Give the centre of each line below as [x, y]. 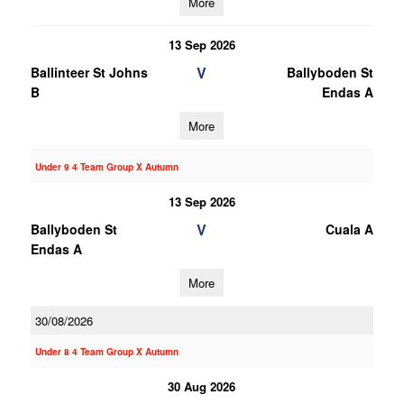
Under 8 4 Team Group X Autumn [106, 352]
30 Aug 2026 [202, 386]
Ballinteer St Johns [89, 72]
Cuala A [349, 229]
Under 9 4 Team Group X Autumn [106, 167]
